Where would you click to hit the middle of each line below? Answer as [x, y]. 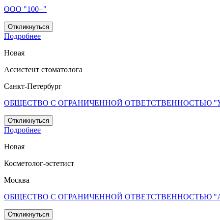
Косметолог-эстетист [39, 164]
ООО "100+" [25, 9]
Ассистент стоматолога [43, 70]
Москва [17, 180]
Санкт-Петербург [33, 86]
